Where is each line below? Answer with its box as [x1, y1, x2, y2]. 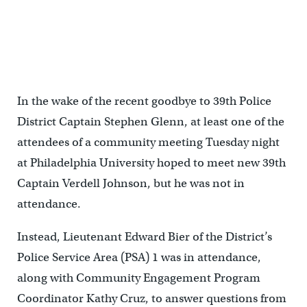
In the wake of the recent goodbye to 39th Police [16, 94, 271, 109]
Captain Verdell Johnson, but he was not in [16, 176, 245, 191]
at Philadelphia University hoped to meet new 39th [16, 156, 286, 171]
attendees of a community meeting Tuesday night [16, 135, 280, 150]
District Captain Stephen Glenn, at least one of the [16, 114, 284, 130]
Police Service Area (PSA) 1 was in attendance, [16, 250, 261, 265]
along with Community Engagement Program [16, 271, 260, 286]
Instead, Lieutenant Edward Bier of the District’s [16, 230, 272, 245]
